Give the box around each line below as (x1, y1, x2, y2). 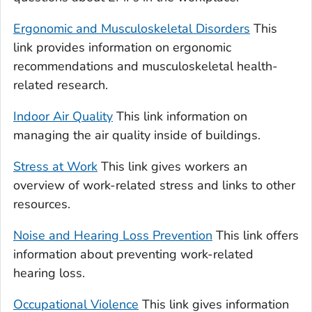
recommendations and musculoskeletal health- (13, 58, 278, 75)
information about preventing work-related (13, 246, 253, 263)
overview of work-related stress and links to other (13, 177, 295, 194)
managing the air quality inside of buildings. (13, 127, 260, 144)
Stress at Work (13, 158, 97, 175)
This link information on (113, 108, 247, 125)
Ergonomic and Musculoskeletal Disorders (13, 20, 250, 38)
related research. (13, 77, 108, 94)
